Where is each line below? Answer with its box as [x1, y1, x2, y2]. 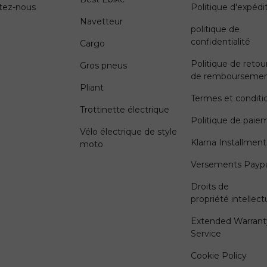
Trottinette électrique [80, 104, 169, 115]
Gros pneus [80, 60, 127, 71]
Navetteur [80, 15, 123, 27]
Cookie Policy [191, 250, 247, 261]
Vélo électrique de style [80, 126, 177, 137]
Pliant [80, 82, 104, 93]
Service [191, 228, 221, 239]
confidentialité [191, 36, 250, 47]
